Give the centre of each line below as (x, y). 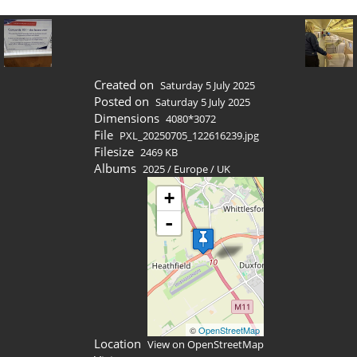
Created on (124, 84)
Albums (115, 168)
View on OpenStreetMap (205, 344)
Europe (190, 169)
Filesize (114, 151)
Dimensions (127, 118)
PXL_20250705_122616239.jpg (189, 135)
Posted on (122, 101)
